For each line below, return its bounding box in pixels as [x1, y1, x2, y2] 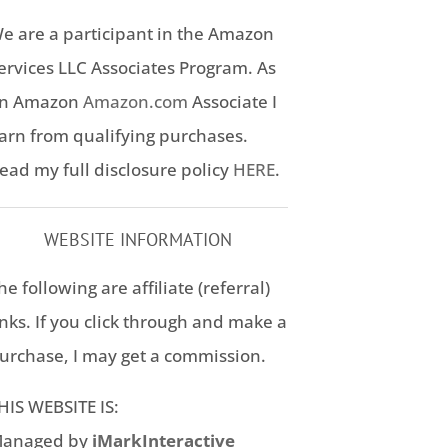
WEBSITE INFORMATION [43, 228, 232, 252]
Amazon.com [82, 90, 188, 114]
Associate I [187, 90, 277, 114]
